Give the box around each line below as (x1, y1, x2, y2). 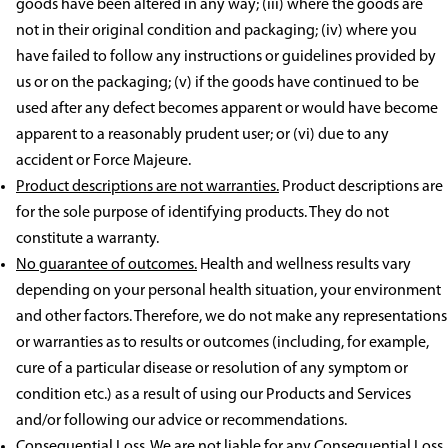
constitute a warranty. (16, 231, 159, 248)
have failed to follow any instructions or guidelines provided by (16, 49, 436, 66)
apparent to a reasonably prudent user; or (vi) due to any (16, 127, 389, 144)
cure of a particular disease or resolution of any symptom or (16, 361, 408, 378)
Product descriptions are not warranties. (16, 179, 279, 196)
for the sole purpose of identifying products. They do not (16, 205, 389, 222)
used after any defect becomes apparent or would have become (16, 101, 438, 118)
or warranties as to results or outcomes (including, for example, (16, 335, 429, 352)
